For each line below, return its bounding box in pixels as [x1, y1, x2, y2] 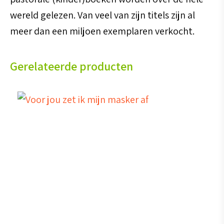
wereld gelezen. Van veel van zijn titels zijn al [10, 8, 195, 21]
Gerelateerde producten [10, 58, 133, 74]
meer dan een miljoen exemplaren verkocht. [10, 24, 194, 37]
